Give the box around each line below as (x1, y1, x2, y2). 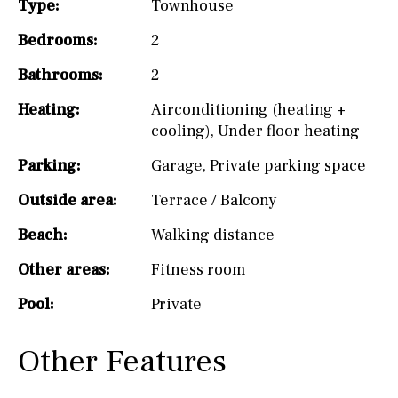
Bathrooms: (18, 64, 103, 85)
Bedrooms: (18, 29, 98, 51)
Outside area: (18, 189, 117, 211)
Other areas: (18, 259, 110, 280)
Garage (151, 155, 203, 176)
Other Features (18, 340, 227, 382)
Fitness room (151, 259, 245, 280)
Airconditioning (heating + (151, 99, 346, 120)
